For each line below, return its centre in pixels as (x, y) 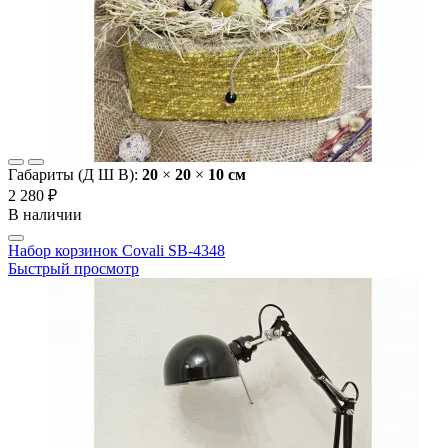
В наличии (45, 215)
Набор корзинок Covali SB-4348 (116, 251)
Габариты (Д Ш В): (75, 175)
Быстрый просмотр (73, 269)
